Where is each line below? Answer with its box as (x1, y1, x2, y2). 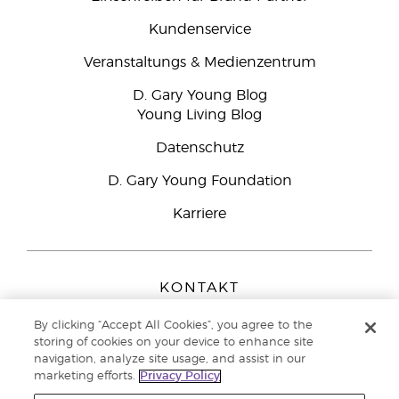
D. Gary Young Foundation (107, 174, 292, 188)
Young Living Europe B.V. (124, 309, 275, 322)
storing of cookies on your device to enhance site (34, 337, 314, 348)
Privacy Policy (140, 370, 221, 382)
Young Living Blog (137, 108, 262, 122)
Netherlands (162, 362, 237, 375)
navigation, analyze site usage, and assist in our (34, 354, 306, 365)
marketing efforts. (34, 370, 136, 382)
